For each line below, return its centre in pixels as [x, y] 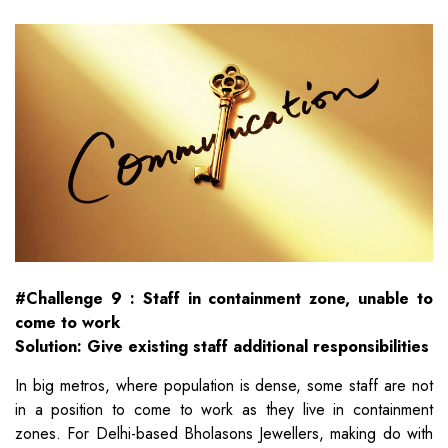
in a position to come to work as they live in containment [224, 409]
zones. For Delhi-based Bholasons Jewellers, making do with [224, 433]
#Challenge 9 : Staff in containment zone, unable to [224, 298]
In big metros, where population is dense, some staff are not [224, 385]
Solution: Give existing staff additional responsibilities [222, 346]
